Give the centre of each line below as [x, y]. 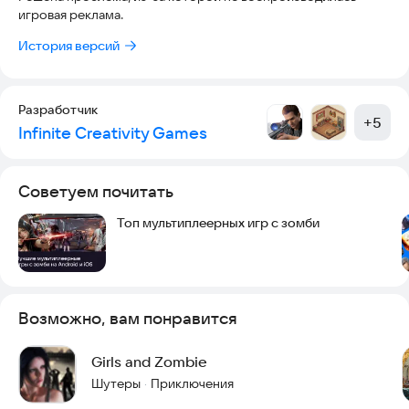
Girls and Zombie [149, 361]
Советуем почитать [96, 191]
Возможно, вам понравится [128, 318]
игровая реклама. [71, 14]
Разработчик [58, 109]
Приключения [192, 383]
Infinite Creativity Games [113, 132]
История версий [69, 45]
